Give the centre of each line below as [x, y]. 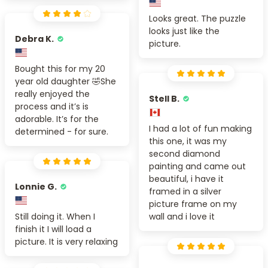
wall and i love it [182, 216]
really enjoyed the [52, 94]
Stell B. [164, 98]
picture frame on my [193, 204]
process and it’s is [52, 106]
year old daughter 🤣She [66, 81]
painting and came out [197, 166]
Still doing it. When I [55, 216]
